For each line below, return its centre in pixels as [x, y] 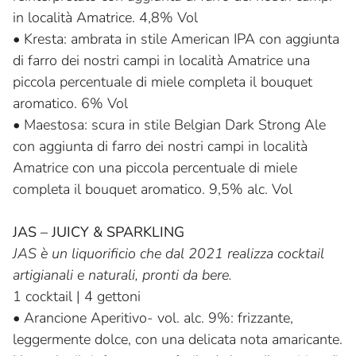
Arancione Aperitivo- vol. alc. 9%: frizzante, [159, 318]
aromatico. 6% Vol [70, 104]
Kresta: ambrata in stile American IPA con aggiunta [182, 39]
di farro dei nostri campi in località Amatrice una [161, 61]
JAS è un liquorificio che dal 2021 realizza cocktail [168, 254]
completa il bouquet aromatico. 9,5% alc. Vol [153, 190]
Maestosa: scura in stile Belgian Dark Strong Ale [175, 125]
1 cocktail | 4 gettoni [77, 297]
